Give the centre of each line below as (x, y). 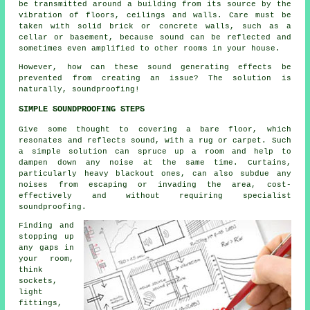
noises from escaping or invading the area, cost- (155, 185)
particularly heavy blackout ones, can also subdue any (155, 174)
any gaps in (46, 248)
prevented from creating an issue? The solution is (155, 79)
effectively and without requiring (131, 196)
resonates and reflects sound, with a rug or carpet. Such (155, 141)
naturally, (46, 90)
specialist (267, 196)
